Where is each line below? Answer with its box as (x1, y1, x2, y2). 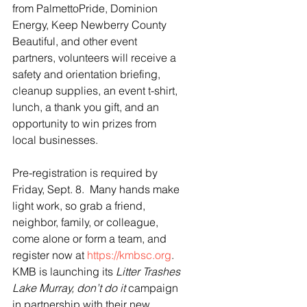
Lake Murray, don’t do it (12, 281, 125, 295)
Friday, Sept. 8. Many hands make (12, 182, 182, 196)
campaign (125, 281, 181, 295)
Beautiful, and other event (12, 34, 140, 48)
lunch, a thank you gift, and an (12, 100, 162, 114)
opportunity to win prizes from (12, 116, 159, 130)
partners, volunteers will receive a (12, 51, 179, 64)
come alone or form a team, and (12, 232, 169, 245)
